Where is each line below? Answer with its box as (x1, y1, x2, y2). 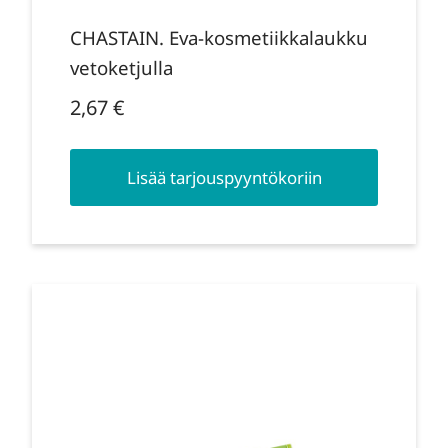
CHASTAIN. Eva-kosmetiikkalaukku (69, 25, 368, 51)
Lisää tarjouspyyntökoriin (126, 166, 322, 190)
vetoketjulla (69, 55, 173, 81)
